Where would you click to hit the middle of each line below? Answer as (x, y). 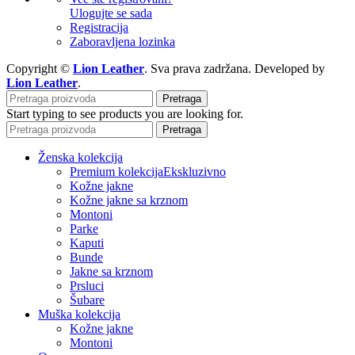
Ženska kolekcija (80, 158)
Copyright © (40, 69)
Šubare (87, 300)
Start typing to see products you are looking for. (125, 114)
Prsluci (87, 286)
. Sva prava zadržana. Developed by (235, 69)
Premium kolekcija (116, 172)
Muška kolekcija (79, 315)
